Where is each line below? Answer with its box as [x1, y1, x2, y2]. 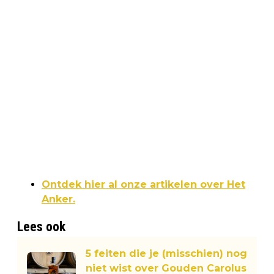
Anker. [42, 193, 75, 205]
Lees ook [17, 218, 65, 234]
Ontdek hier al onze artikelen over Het [42, 178, 245, 190]
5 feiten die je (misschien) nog [86, 247, 247, 259]
